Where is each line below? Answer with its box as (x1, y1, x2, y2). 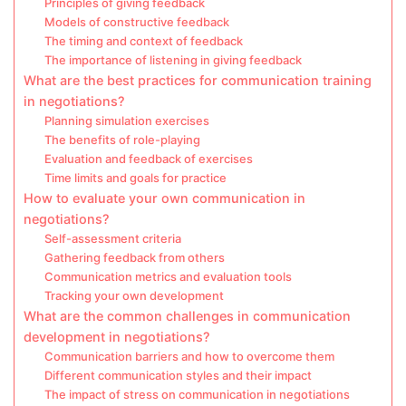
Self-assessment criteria (43, 231, 181, 246)
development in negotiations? (24, 329, 210, 344)
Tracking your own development (43, 288, 224, 303)
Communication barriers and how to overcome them (43, 349, 334, 363)
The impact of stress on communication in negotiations (43, 387, 350, 401)
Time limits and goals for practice (43, 170, 227, 185)
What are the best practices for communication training (24, 72, 372, 88)
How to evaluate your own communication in (24, 190, 305, 206)
